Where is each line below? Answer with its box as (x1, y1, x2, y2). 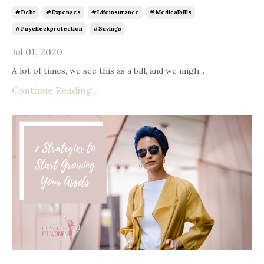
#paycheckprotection (15, 25, 82, 33)
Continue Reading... (12, 84, 99, 97)
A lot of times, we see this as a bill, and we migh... (12, 65, 204, 77)
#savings (93, 25, 121, 33)
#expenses (46, 8, 81, 16)
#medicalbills (150, 8, 192, 16)
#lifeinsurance (91, 8, 139, 16)
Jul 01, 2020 (12, 46, 62, 58)
